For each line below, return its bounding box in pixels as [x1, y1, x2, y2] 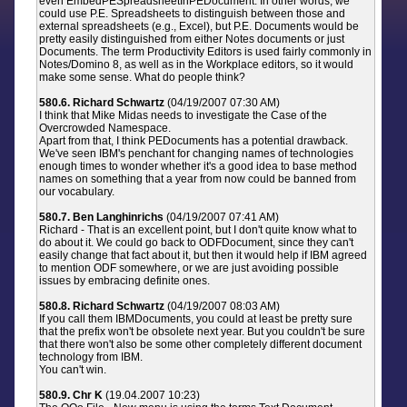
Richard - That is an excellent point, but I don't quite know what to [39, 223, 358, 236]
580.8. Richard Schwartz [39, 300, 165, 313]
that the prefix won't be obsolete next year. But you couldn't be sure [39, 325, 366, 338]
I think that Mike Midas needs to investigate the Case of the [39, 109, 328, 122]
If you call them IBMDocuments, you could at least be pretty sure [39, 313, 353, 325]
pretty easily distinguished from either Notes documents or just [39, 33, 345, 45]
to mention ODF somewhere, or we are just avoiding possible [39, 262, 340, 274]
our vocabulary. [39, 185, 115, 198]
